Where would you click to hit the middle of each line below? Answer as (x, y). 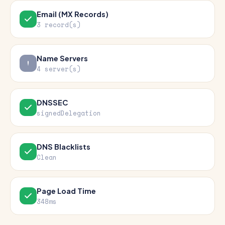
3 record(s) (59, 25)
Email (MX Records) (73, 14)
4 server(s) (59, 69)
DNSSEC (52, 102)
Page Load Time (66, 191)
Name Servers (62, 58)
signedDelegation (69, 113)
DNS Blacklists (64, 147)
